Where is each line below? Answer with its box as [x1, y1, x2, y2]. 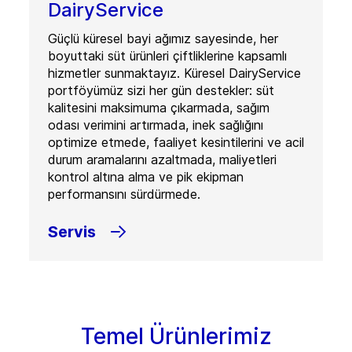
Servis [47, 222, 96, 241]
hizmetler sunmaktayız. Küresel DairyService [47, 65, 301, 81]
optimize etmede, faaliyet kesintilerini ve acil [47, 134, 304, 150]
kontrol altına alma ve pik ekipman [47, 169, 244, 185]
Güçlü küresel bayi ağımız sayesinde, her [47, 31, 278, 46]
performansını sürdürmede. [47, 186, 200, 202]
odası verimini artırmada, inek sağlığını [47, 117, 263, 133]
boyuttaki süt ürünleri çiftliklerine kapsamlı [47, 48, 287, 64]
